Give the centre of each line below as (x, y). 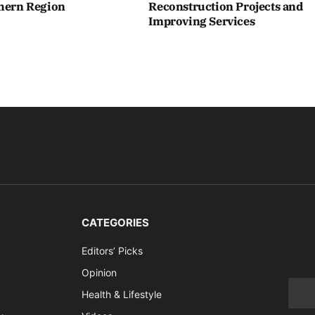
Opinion (99, 273)
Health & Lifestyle (122, 295)
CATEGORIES (116, 223)
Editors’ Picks (112, 251)
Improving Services (202, 21)
